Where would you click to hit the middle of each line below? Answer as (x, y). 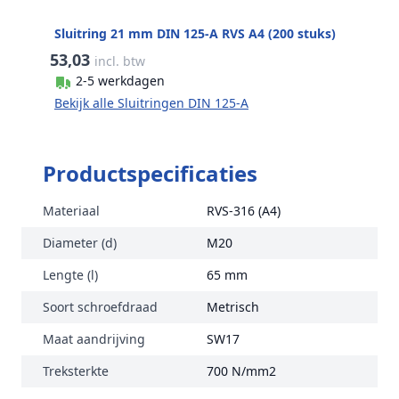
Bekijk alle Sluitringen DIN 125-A (151, 103)
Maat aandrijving (94, 339)
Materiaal (71, 211)
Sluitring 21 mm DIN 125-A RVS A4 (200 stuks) (195, 33)
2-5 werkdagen (120, 81)
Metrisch (233, 307)
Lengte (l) (70, 275)
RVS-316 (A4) (244, 211)
